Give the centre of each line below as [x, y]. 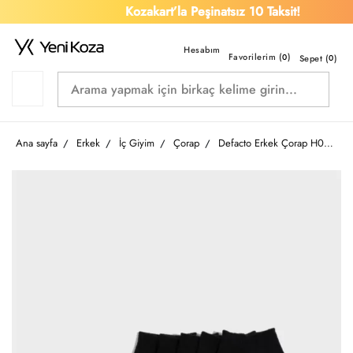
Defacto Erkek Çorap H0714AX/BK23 [329, 143]
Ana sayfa [37, 143]
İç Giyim [137, 143]
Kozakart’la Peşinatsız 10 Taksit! [193, 11]
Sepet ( [314, 58]
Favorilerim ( [255, 57]
